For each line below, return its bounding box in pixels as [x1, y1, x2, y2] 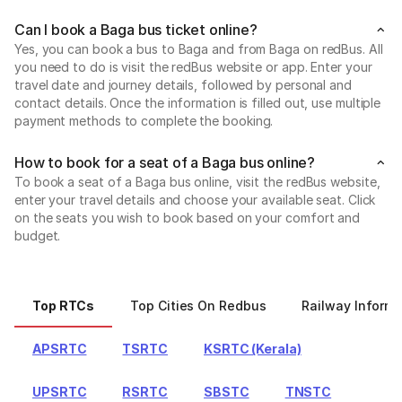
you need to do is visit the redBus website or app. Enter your [14, 58, 372, 74]
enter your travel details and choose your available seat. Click [14, 191, 376, 207]
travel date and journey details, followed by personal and [14, 76, 352, 92]
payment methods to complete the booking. [14, 112, 274, 128]
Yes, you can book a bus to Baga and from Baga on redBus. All [14, 40, 383, 57]
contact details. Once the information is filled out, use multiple [14, 94, 381, 110]
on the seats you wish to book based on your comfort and [14, 209, 361, 225]
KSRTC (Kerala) [204, 340, 301, 356]
